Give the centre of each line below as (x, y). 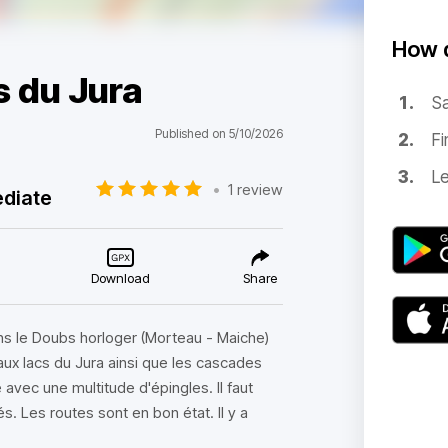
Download (120, 278)
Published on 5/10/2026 (218, 133)
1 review (255, 189)
